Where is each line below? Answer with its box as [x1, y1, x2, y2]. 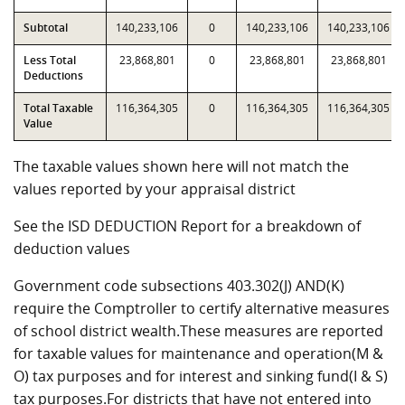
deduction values [14, 239, 130, 259]
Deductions [24, 68, 83, 83]
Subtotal [24, 20, 68, 35]
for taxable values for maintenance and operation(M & [14, 344, 383, 363]
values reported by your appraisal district [14, 179, 296, 199]
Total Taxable [24, 100, 93, 116]
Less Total [24, 52, 76, 68]
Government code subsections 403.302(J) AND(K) [14, 276, 344, 296]
